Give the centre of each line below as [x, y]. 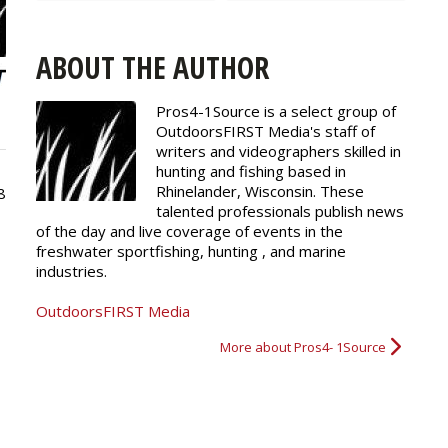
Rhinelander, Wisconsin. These [260, 190]
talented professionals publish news [280, 210]
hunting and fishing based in [251, 170]
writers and [197, 150]
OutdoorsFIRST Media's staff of [265, 130]
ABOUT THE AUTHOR [152, 67]
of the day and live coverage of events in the [189, 230]
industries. [71, 270]
